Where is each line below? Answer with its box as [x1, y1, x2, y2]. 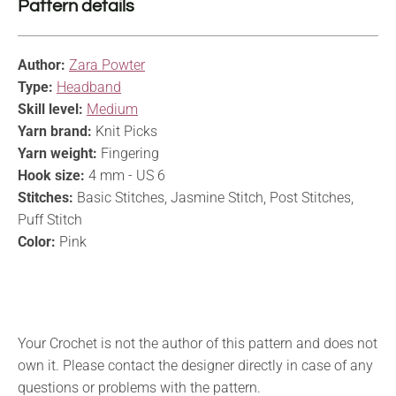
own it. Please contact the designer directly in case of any [18, 356, 373, 374]
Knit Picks [92, 122, 157, 140]
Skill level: [18, 100, 83, 118]
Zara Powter [69, 56, 145, 73]
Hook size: [18, 166, 85, 184]
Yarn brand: [18, 122, 92, 140]
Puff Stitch [18, 210, 82, 228]
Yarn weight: [18, 144, 97, 162]
